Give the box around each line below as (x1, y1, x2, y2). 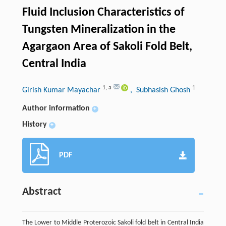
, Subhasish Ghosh (130, 86, 192, 95)
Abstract (22, 186, 62, 198)
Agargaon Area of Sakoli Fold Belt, (22, 41, 192, 53)
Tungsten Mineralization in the (22, 24, 176, 36)
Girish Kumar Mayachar (22, 86, 102, 95)
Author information (22, 104, 90, 113)
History (22, 121, 47, 129)
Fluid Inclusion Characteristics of (22, 7, 185, 19)
